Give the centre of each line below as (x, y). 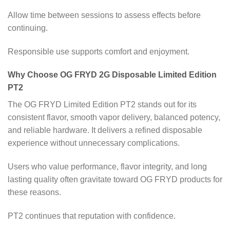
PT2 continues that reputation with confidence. (92, 216)
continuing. (28, 28)
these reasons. (34, 193)
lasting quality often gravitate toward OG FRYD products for (115, 180)
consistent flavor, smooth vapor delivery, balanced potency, (114, 118)
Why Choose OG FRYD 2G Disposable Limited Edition (112, 75)
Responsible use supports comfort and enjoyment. (99, 51)
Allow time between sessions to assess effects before (104, 15)
